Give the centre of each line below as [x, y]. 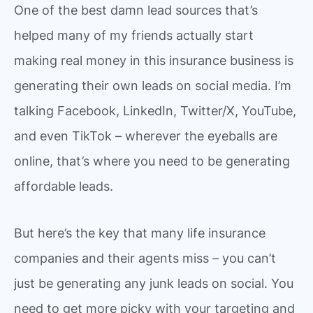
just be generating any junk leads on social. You [154, 284]
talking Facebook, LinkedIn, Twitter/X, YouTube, [155, 110]
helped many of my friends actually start [134, 35]
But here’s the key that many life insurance [140, 233]
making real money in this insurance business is [154, 60]
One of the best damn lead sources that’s [136, 10]
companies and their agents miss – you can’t [145, 259]
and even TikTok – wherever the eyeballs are [146, 136]
